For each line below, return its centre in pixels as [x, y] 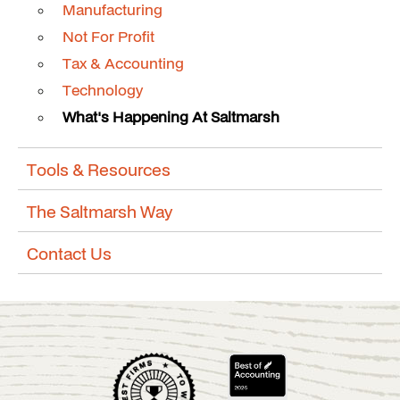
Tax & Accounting [123, 63]
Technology [103, 90]
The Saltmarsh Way [100, 211]
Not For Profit [108, 36]
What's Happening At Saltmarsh [171, 117]
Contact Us [69, 253]
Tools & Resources [99, 169]
